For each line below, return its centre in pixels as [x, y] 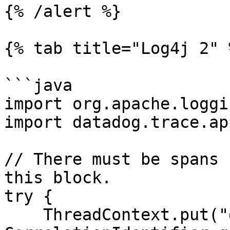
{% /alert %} [63, 11]
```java [38, 85]
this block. [58, 178]
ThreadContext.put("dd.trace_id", [24, 215]
